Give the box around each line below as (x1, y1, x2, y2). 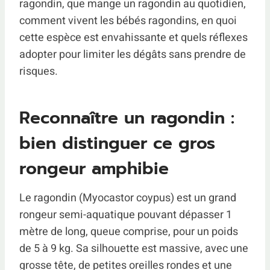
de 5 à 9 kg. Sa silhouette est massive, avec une (19, 240, 248, 257)
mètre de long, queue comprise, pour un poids (19, 224, 238, 240)
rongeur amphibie (19, 155, 169, 181)
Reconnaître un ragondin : (19, 105, 234, 131)
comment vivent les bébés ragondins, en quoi (19, 13, 237, 29)
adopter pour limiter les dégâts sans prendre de (19, 46, 246, 63)
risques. (19, 63, 58, 80)
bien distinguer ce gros (19, 130, 215, 156)
